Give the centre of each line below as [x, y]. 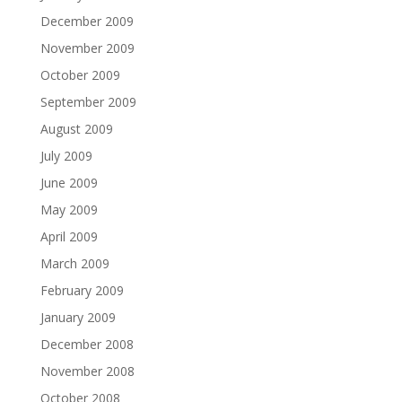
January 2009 [78, 317]
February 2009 [82, 290]
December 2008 [87, 344]
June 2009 [69, 183]
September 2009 [88, 102]
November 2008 [87, 371]
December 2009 [87, 21]
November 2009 [87, 48]
